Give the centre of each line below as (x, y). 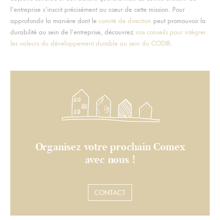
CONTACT (110, 192)
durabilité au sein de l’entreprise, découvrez (73, 32)
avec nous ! (110, 160)
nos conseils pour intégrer (170, 32)
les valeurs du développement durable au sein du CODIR (90, 43)
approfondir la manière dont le (54, 21)
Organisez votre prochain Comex (110, 147)
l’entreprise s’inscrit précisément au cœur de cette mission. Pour (97, 9)
